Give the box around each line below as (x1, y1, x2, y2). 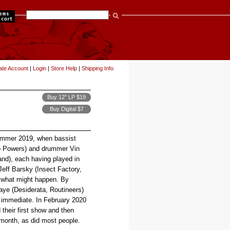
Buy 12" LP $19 (47, 94, 86, 100)
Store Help (51, 65, 77, 71)
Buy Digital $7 (49, 105, 84, 112)
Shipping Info (82, 65, 113, 71)
